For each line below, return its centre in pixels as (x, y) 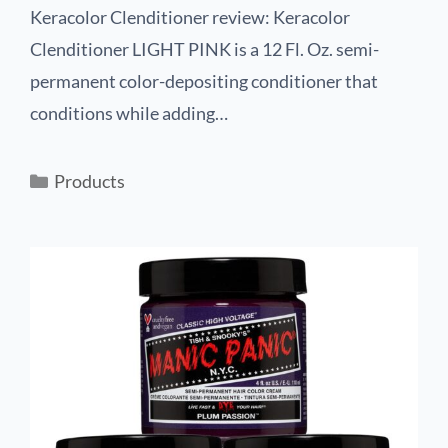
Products (89, 181)
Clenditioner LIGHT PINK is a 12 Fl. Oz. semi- (204, 49)
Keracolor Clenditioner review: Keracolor (190, 17)
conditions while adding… (129, 113)
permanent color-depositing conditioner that (204, 81)
